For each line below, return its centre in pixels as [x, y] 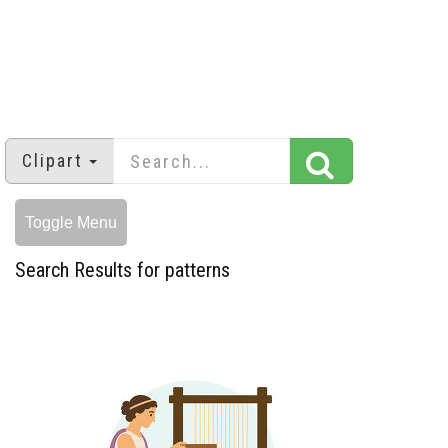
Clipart [52, 161]
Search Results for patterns [122, 270]
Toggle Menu [71, 223]
